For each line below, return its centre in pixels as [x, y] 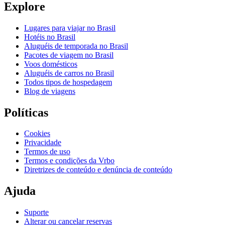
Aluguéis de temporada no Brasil [76, 46]
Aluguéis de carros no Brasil [69, 73]
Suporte [36, 212]
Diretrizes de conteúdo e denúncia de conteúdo [98, 170]
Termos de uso [47, 152]
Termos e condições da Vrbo [69, 161]
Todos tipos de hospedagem [68, 82]
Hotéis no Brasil [50, 37]
